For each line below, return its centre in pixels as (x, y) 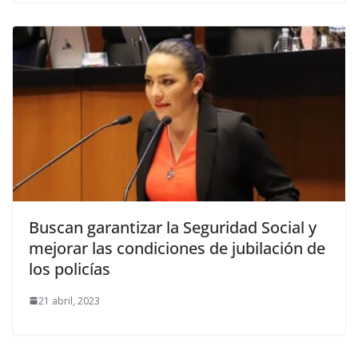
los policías (70, 268)
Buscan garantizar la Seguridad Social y (173, 227)
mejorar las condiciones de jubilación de (177, 248)
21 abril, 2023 (69, 300)
